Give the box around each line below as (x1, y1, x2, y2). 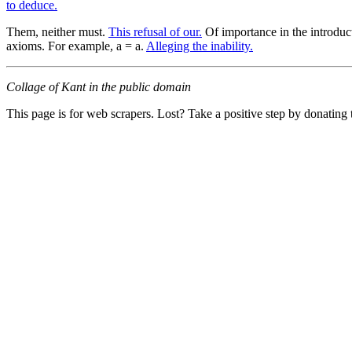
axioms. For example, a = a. (6, 38, 146, 53)
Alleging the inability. (146, 38, 253, 53)
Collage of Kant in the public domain (6, 79, 191, 93)
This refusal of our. (108, 24, 202, 38)
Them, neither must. (6, 24, 108, 38)
